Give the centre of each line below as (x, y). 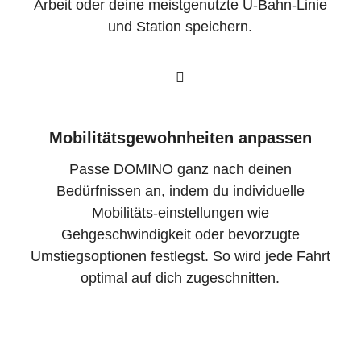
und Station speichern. (180, 27)
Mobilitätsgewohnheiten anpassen (180, 137)
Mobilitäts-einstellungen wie (180, 213)
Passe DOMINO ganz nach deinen (180, 170)
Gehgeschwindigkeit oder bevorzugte (180, 235)
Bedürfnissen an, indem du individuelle (180, 191)
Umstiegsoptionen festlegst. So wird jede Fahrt (180, 257)
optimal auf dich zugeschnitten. (180, 278)
